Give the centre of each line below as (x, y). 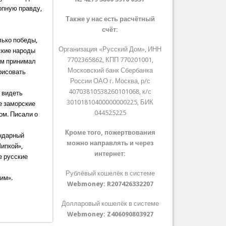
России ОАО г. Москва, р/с (110, 81)
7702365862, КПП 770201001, (110, 60)
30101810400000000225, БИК (110, 102)
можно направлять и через (110, 143)
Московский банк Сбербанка (110, 71)
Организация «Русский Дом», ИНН (110, 49)
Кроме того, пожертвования (110, 133)
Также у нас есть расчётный (110, 19)
